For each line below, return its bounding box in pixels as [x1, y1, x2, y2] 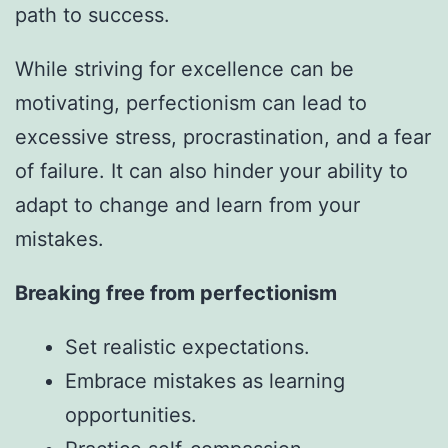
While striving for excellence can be [15, 56, 354, 81]
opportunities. [65, 402, 197, 427]
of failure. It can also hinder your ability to [15, 158, 408, 183]
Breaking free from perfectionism [15, 280, 337, 305]
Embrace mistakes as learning [65, 368, 345, 393]
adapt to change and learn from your [15, 192, 360, 217]
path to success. [15, 2, 170, 27]
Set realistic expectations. [65, 334, 310, 359]
